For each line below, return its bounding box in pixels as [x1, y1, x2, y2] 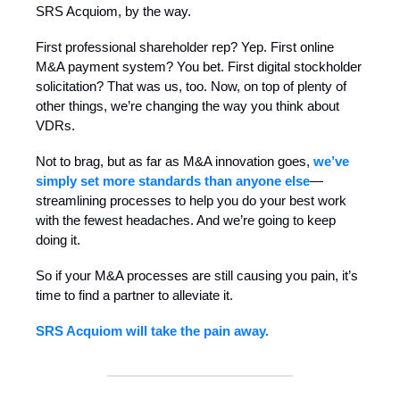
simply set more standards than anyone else [36, 173, 310, 189]
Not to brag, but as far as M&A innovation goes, [36, 154, 313, 170]
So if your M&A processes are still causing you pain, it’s [36, 268, 358, 284]
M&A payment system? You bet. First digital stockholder [36, 59, 362, 75]
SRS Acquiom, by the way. [36, 4, 191, 20]
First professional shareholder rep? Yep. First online [36, 39, 334, 55]
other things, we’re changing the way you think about [36, 98, 339, 114]
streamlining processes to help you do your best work [36, 193, 346, 209]
